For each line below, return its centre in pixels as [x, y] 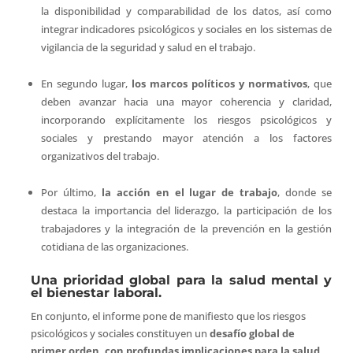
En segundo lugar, [86, 83]
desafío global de [252, 333]
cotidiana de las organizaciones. [114, 246]
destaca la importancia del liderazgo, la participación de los [186, 210]
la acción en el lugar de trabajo [190, 192]
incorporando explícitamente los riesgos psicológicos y [186, 119]
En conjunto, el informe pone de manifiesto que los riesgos [168, 316]
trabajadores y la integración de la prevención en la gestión [186, 228]
